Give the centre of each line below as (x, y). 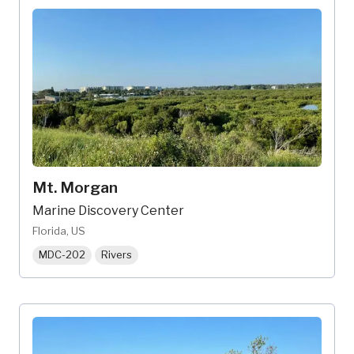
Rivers (117, 255)
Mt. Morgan (75, 187)
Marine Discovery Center (108, 211)
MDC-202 (62, 255)
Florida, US (59, 231)
